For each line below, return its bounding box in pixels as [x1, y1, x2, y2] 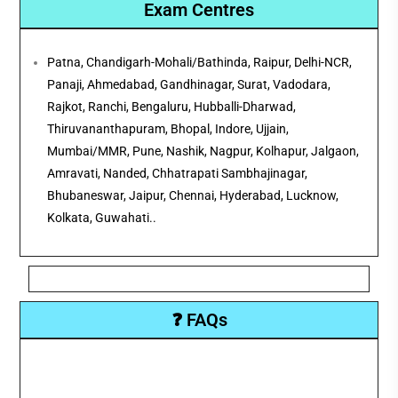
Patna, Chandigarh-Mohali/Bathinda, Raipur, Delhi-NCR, [47, 55, 353, 70]
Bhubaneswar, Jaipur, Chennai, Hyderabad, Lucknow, [47, 188, 339, 203]
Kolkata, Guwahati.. [47, 211, 157, 226]
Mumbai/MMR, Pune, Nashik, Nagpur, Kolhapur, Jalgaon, [47, 144, 360, 159]
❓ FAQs [171, 309, 227, 331]
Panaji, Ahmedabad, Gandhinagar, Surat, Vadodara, [47, 77, 331, 92]
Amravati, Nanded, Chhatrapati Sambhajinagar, [47, 166, 308, 181]
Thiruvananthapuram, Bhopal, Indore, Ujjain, [47, 122, 290, 137]
